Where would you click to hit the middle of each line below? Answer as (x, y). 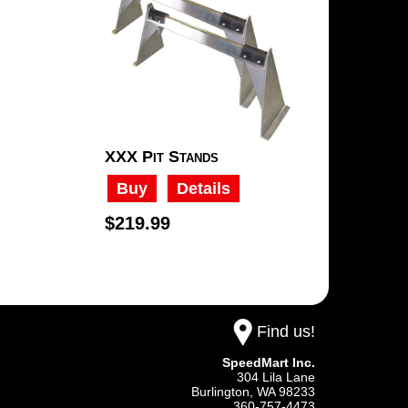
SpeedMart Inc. (269, 362)
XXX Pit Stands (162, 156)
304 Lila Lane (276, 377)
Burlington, (224, 392)
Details (204, 188)
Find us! (286, 331)
